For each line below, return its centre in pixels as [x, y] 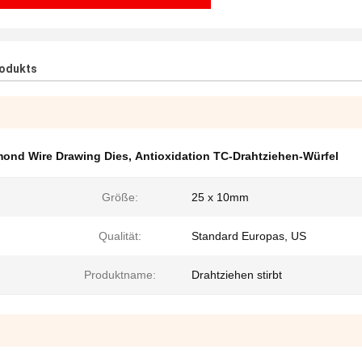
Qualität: [120, 236]
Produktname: [120, 275]
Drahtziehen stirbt [237, 275]
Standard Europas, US [249, 236]
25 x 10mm [220, 197]
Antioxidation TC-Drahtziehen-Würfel [237, 156]
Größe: [120, 197]
